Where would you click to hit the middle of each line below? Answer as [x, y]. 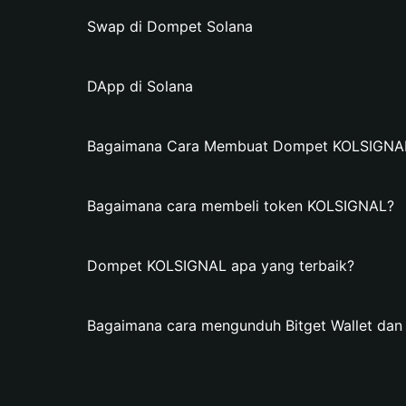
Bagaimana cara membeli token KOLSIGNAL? [241, 206]
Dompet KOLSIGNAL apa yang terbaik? [221, 266]
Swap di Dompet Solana [170, 26]
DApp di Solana [140, 86]
